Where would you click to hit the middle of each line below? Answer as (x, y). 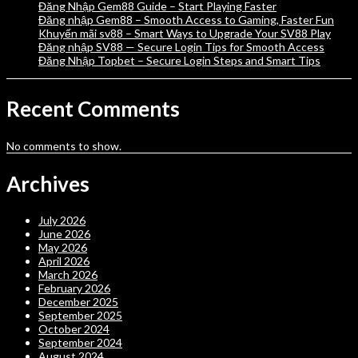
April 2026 (64, 261)
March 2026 (68, 275)
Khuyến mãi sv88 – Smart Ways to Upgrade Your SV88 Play (185, 33)
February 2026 (74, 288)
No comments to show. (64, 146)
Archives (48, 183)
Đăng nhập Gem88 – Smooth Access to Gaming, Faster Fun (186, 19)
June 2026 (64, 234)
